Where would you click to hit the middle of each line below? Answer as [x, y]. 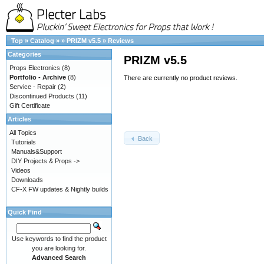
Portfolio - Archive [38, 77]
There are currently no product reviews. [181, 78]
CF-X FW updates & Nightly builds [60, 189]
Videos [21, 170]
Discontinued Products [42, 96]
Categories [24, 54]
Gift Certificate [30, 105]
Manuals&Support [37, 151]
